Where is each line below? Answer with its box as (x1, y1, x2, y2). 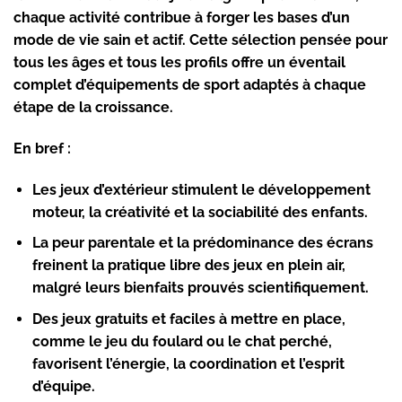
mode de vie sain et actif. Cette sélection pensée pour (13, 31, 388, 49)
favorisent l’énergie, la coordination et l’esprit (31, 354, 345, 372)
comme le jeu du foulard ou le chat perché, (31, 332, 332, 350)
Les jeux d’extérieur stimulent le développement (31, 180, 371, 198)
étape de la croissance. (13, 99, 173, 117)
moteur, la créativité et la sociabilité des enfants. (31, 203, 368, 221)
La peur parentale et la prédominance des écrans (31, 234, 373, 252)
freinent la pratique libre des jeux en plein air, (31, 257, 345, 275)
